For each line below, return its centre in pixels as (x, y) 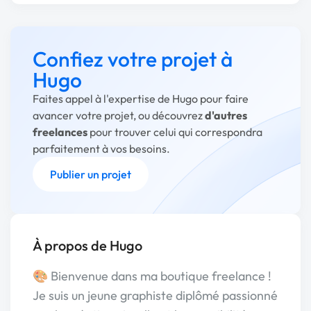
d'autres (226, 115)
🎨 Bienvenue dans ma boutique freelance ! (152, 276)
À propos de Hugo (87, 245)
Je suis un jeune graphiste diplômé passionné (155, 295)
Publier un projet (91, 174)
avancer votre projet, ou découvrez (119, 115)
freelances (60, 132)
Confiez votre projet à (133, 59)
